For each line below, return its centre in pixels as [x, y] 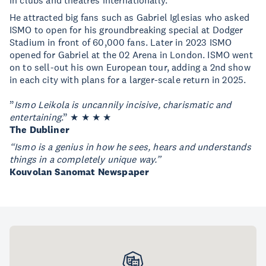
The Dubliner [39, 130]
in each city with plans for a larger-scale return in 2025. [128, 80]
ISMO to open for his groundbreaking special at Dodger [126, 30]
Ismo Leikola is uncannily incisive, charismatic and [123, 104]
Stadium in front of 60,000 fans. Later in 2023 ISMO [121, 42]
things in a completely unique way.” [85, 159]
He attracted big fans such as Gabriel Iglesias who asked [129, 17]
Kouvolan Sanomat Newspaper [80, 172]
